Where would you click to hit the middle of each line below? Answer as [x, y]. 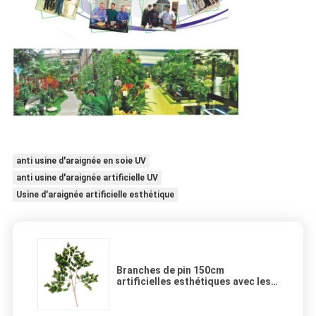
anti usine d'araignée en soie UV [81, 160]
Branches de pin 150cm [170, 270]
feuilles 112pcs [152, 292]
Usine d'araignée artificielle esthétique [95, 194]
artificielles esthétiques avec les [194, 281]
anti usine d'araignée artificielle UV [87, 177]
